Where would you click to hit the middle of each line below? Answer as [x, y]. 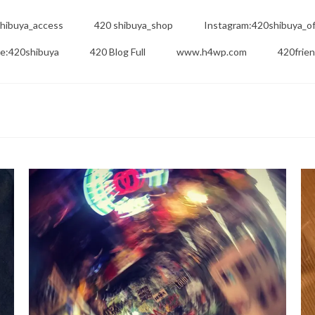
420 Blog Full [118, 52]
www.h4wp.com [212, 52]
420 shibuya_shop [133, 25]
